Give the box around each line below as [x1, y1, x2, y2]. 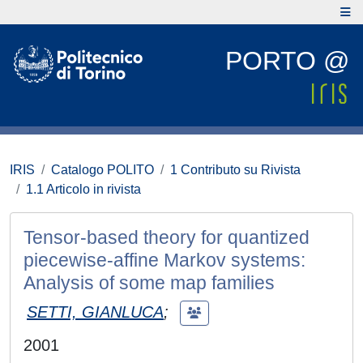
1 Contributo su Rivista [170, 163, 301, 177]
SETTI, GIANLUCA [27, 302, 164, 321]
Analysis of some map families [23, 272, 275, 293]
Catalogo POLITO [51, 163, 154, 177]
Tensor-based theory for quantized [23, 227, 310, 248]
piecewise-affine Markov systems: [23, 250, 305, 271]
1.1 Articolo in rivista [26, 182, 141, 196]
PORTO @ [225, 46, 349, 75]
